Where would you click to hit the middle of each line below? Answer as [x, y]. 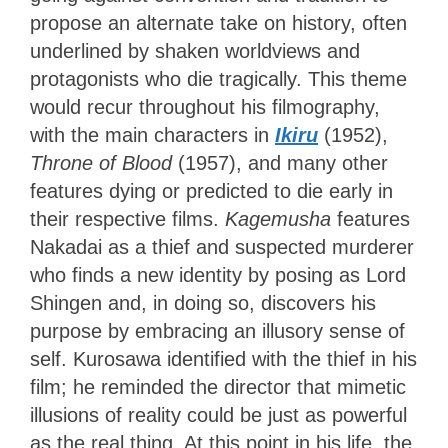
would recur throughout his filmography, [205, 107]
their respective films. [127, 219]
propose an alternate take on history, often [218, 23]
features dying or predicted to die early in [211, 191]
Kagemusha [281, 219]
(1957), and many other [283, 163]
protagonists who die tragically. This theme [218, 79]
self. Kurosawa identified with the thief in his [223, 359]
